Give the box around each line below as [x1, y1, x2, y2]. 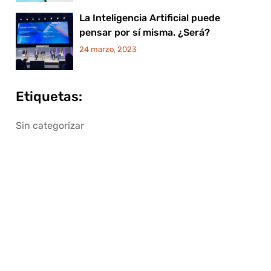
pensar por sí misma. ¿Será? [79, 27, 210, 38]
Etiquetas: [15, 88, 82, 105]
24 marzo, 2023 [79, 45, 137, 54]
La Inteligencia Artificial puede [79, 12, 220, 24]
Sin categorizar [15, 120, 84, 131]
